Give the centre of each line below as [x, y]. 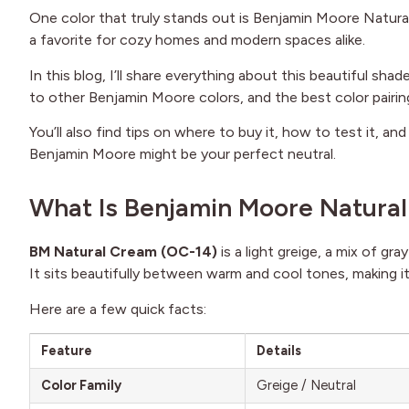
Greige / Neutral [306, 385]
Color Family [81, 385]
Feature [67, 350]
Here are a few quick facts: [118, 309]
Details [279, 350]
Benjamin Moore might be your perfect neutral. [183, 154]
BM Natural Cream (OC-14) [123, 252]
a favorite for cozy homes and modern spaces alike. [197, 40]
